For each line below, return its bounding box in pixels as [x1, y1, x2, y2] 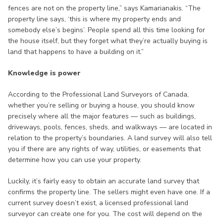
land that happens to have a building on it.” [8, 47, 144, 57]
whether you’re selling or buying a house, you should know [8, 101, 195, 111]
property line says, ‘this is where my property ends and [8, 14, 181, 24]
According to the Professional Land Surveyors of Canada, [8, 90, 189, 100]
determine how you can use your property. [8, 155, 141, 165]
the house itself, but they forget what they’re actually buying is [8, 36, 208, 46]
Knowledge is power [8, 68, 81, 78]
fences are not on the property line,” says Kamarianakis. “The [8, 3, 201, 13]
